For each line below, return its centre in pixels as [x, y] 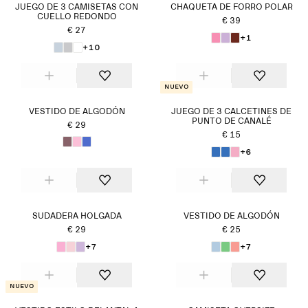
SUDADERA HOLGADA [77, 217]
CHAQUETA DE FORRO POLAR [231, 8]
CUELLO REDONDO [77, 17]
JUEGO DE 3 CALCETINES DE [231, 112]
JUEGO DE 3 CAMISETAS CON [77, 8]
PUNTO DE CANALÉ [231, 122]
